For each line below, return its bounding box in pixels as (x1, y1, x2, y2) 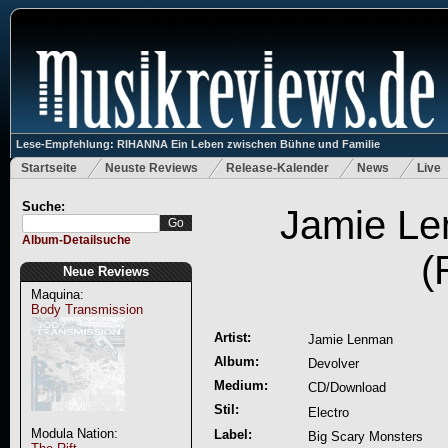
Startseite (20, 161, 77, 175)
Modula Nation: (30, 426, 118, 441)
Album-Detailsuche (21, 233, 131, 247)
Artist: (213, 330, 251, 345)
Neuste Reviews (104, 161, 198, 175)
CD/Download (307, 380, 386, 395)
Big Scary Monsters (307, 429, 423, 444)
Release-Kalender (225, 161, 329, 175)
